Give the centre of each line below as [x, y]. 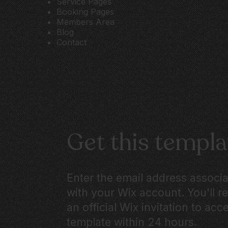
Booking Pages [85, 11]
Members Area [85, 22]
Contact [71, 42]
